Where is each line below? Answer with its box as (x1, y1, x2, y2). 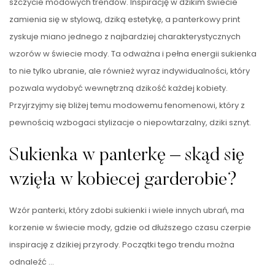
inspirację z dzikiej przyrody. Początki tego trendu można (9, 238, 234, 250)
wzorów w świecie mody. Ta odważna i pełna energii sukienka (9, 47, 257, 60)
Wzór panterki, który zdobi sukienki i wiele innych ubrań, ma (9, 204, 244, 216)
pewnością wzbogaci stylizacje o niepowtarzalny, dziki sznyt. (9, 116, 251, 128)
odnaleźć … (9, 255, 54, 268)
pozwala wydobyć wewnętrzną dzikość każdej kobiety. (9, 82, 228, 94)
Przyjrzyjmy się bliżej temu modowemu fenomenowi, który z (9, 99, 245, 111)
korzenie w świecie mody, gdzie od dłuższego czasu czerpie (9, 221, 251, 233)
